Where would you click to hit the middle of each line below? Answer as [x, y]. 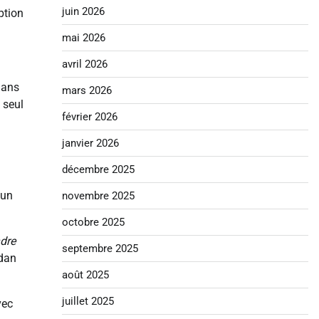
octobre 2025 [93, 222]
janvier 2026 [90, 143]
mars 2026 [87, 90]
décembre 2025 [98, 169]
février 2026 [89, 117]
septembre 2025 [100, 249]
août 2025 [85, 275]
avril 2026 [84, 64]
